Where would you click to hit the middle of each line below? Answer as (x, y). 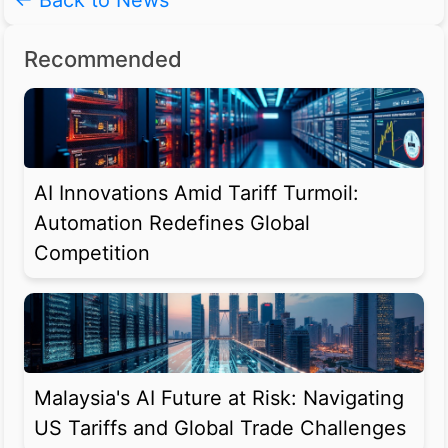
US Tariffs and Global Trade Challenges (220, 428)
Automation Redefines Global (172, 223)
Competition (92, 253)
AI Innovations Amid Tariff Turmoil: (196, 193)
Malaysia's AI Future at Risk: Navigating (219, 398)
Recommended (103, 59)
